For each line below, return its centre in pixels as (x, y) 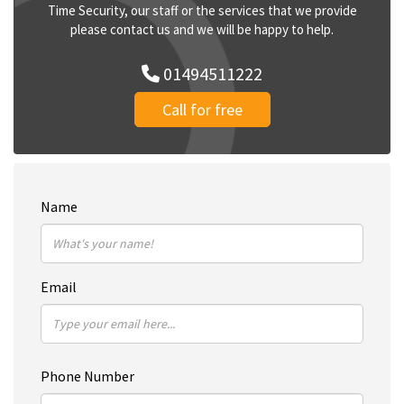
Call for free (202, 110)
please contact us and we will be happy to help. (202, 29)
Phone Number (87, 376)
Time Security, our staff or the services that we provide (202, 10)
